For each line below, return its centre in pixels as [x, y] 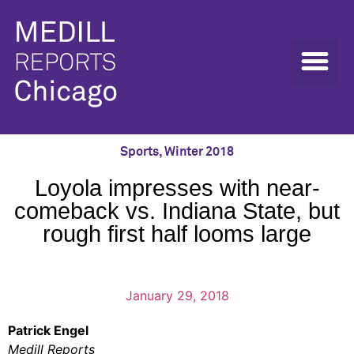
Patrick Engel [48, 330]
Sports [139, 152]
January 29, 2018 [177, 296]
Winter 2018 [199, 152]
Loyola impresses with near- [177, 188]
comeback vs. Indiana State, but [177, 211]
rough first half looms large [177, 234]
